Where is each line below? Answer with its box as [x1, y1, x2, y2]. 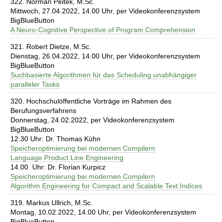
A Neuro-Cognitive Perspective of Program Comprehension [10, 25, 195, 34]
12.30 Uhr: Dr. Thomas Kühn [10, 134, 101, 143]
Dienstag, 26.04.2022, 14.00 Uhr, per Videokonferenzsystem [10, 52, 200, 60]
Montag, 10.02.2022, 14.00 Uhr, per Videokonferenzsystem [10, 208, 196, 216]
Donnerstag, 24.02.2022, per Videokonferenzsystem [10, 115, 174, 124]
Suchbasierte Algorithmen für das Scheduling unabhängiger [10, 70, 197, 79]
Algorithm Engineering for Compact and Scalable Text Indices [10, 181, 202, 190]
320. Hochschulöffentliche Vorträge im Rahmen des [10, 97, 171, 105]
